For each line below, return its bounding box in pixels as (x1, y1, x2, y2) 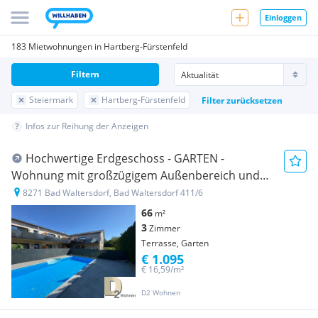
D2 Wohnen (141, 287, 180, 298)
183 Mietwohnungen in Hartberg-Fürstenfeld (11, 40, 187, 53)
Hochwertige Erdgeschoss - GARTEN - (26, 150, 224, 166)
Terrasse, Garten (141, 237, 209, 249)
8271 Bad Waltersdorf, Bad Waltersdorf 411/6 (23, 187, 203, 199)
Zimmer (149, 222, 180, 234)
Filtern (71, 68, 99, 80)
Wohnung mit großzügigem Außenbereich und (11, 168, 260, 183)
